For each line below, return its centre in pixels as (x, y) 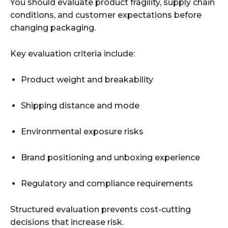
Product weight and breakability (87, 79)
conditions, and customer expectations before (106, 15)
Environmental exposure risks (82, 131)
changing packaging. (53, 27)
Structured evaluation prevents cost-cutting (101, 209)
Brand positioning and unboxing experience (110, 157)
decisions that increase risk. (67, 222)
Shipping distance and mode (80, 105)
